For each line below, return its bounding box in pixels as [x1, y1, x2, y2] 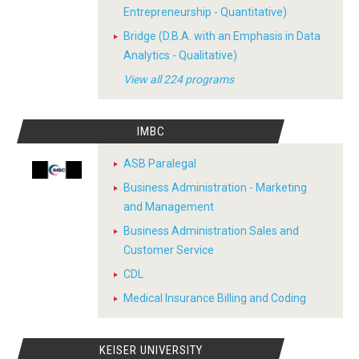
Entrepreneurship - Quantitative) [123, 6, 287, 18]
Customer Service [123, 244, 214, 256]
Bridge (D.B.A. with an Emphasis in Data [123, 30, 321, 42]
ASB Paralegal [123, 157, 196, 170]
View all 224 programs [123, 73, 234, 86]
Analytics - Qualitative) [123, 49, 237, 62]
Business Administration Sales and [123, 224, 299, 237]
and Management [123, 200, 214, 213]
